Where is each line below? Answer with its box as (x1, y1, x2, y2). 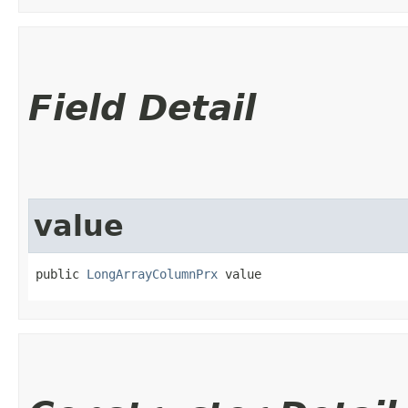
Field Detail (28, 87, 256, 128)
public (36, 266, 87, 281)
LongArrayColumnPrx (87, 266, 218, 281)
